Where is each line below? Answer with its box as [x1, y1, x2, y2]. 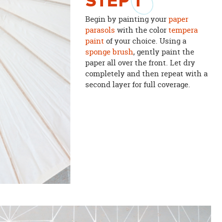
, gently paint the [133, 46, 194, 57]
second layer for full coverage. [85, 79, 190, 90]
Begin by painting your [85, 13, 168, 24]
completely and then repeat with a [85, 68, 208, 79]
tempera [168, 24, 198, 35]
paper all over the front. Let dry [85, 57, 195, 68]
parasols [85, 24, 115, 35]
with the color [114, 24, 168, 35]
